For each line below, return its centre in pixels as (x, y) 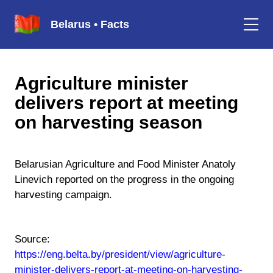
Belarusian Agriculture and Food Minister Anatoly (125, 164)
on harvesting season (108, 122)
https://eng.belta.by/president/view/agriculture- (120, 254)
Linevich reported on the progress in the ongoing (124, 179)
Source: (32, 239)
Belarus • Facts (90, 24)
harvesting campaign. (63, 195)
